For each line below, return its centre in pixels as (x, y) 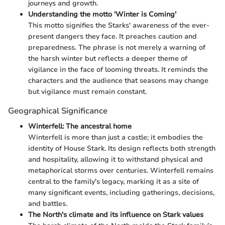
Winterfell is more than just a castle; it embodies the (116, 137)
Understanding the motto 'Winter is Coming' (102, 14)
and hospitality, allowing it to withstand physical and (116, 159)
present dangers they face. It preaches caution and (113, 36)
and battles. (48, 203)
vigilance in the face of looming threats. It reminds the (118, 69)
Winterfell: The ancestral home (80, 126)
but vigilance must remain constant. (87, 91)
